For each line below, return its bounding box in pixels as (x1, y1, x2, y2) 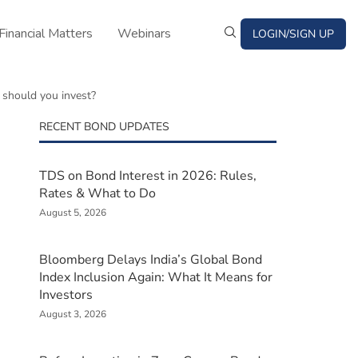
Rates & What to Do (38, 185, 156, 202)
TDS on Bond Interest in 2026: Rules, (38, 167, 257, 185)
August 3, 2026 (38, 308, 106, 320)
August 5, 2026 (38, 206, 106, 219)
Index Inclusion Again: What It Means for (38, 268, 272, 286)
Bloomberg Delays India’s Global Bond (38, 251, 262, 268)
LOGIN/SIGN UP (253, 26, 334, 42)
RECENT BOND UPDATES (38, 119, 169, 134)
